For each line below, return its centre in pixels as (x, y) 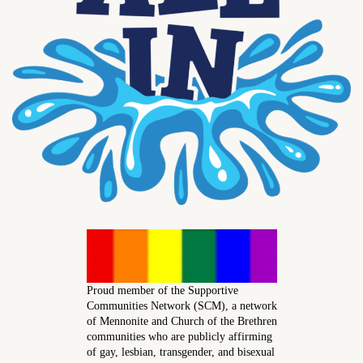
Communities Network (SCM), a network (181, 305)
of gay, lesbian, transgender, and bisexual (180, 352)
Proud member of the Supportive (162, 290)
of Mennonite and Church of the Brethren (181, 321)
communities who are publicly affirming (179, 336)
